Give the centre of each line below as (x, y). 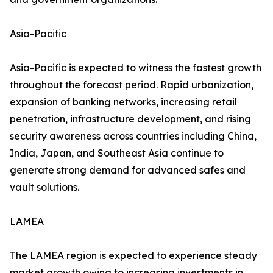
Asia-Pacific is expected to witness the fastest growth (136, 68)
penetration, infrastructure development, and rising (130, 119)
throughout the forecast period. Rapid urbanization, (132, 85)
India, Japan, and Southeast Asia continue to (117, 153)
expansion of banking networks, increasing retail (123, 102)
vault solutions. (44, 187)
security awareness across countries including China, (133, 136)
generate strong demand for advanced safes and (128, 170)
